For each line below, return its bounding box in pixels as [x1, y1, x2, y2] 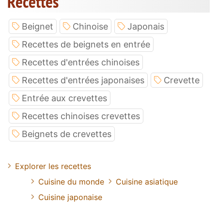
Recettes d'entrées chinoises [22, 57, 139, 68]
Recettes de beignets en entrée [22, 39, 150, 50]
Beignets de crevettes [22, 129, 111, 139]
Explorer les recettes [15, 161, 91, 171]
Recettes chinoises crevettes [22, 111, 140, 122]
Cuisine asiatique [116, 177, 178, 187]
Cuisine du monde [38, 177, 104, 187]
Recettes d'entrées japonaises [22, 75, 144, 86]
